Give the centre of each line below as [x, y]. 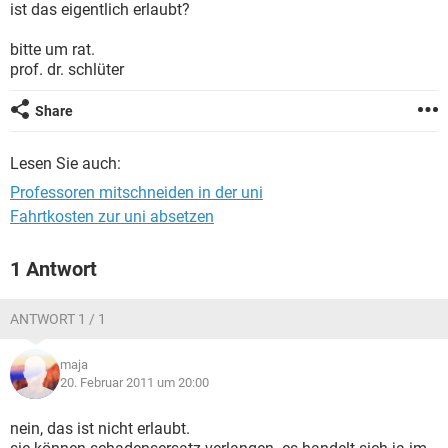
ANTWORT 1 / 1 [58, 319]
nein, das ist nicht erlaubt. [100, 428]
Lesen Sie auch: [65, 163]
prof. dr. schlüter [67, 69]
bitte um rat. [52, 49]
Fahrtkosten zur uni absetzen [112, 216]
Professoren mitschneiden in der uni [136, 192]
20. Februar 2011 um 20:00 [134, 382]
